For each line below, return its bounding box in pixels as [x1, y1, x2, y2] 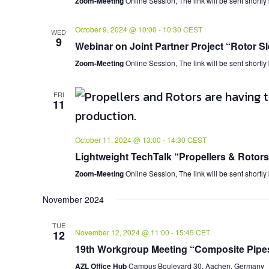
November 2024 [42, 193, 104, 205]
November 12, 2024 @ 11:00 [74, 226, 169, 237]
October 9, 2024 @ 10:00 [74, 23, 157, 34]
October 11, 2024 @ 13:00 [74, 134, 161, 145]
